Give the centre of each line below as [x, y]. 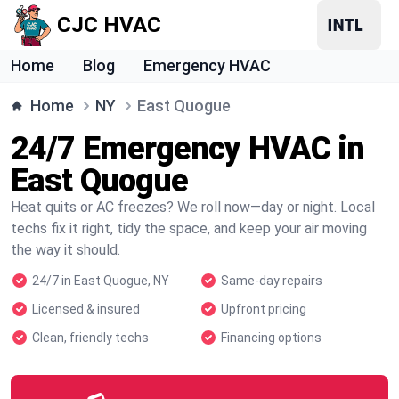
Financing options [271, 338]
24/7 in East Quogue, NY [101, 281]
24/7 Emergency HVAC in [188, 149]
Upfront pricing [264, 309]
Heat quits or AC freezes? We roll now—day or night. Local [193, 207]
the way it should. [65, 250]
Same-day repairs [272, 281]
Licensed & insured [86, 309]
